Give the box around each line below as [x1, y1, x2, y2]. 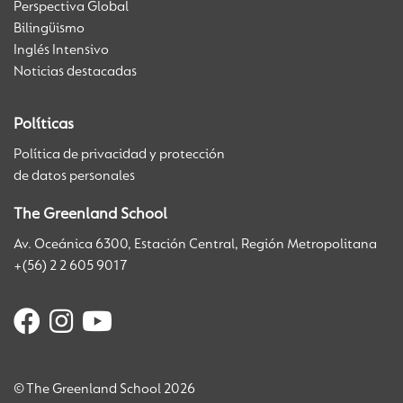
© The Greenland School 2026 [13, 382, 195, 397]
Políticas [13, 117, 74, 133]
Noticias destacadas [13, 65, 137, 79]
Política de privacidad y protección [13, 148, 225, 162]
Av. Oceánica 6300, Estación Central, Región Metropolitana [13, 237, 377, 252]
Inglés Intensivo [13, 43, 109, 58]
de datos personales [13, 169, 138, 184]
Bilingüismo [13, 22, 85, 36]
